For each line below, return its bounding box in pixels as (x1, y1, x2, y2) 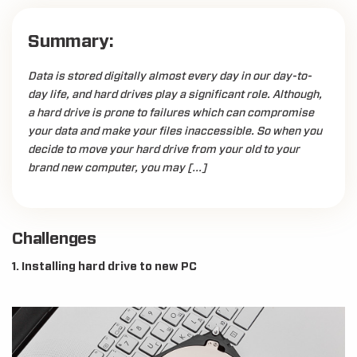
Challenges (12, 231, 96, 247)
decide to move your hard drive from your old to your (28, 144, 300, 155)
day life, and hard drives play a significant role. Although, (28, 89, 322, 100)
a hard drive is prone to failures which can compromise (28, 108, 314, 119)
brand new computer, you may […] (28, 163, 206, 174)
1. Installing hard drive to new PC (12, 261, 197, 273)
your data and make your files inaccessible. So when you (28, 126, 322, 137)
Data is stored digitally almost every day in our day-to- (28, 71, 312, 82)
